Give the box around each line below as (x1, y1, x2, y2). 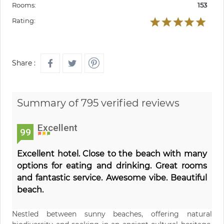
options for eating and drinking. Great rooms (17, 160, 207, 170)
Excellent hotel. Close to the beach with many (17, 148, 207, 158)
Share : (12, 58, 35, 67)
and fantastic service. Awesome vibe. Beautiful (17, 172, 207, 182)
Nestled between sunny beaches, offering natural (12, 209, 212, 218)
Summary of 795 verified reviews (17, 96, 179, 109)
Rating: (12, 16, 35, 24)
